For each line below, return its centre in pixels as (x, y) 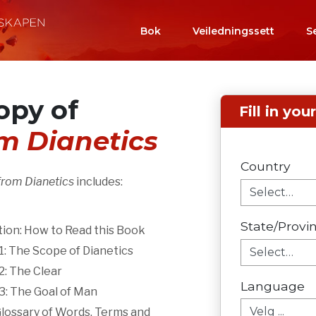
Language (272, 286)
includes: (98, 182)
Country (265, 166)
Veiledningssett (233, 31)
